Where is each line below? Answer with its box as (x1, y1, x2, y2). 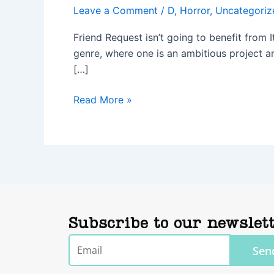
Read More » (73, 94, 132, 106)
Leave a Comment (73, 4, 158, 17)
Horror (180, 4, 210, 17)
